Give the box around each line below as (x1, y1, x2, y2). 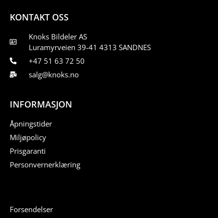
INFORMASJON (10, 98, 72, 110)
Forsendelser (10, 204, 53, 214)
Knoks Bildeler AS (28, 32, 87, 42)
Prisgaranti (10, 145, 46, 156)
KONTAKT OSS (10, 11, 69, 23)
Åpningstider (10, 118, 52, 128)
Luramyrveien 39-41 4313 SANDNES (28, 42, 151, 53)
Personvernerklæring (10, 159, 80, 169)
